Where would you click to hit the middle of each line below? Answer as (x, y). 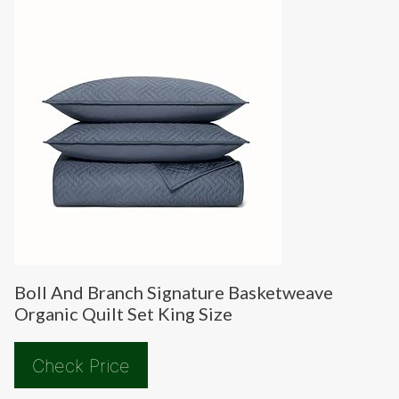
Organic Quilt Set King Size (123, 313)
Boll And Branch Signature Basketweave (174, 292)
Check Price (81, 366)
